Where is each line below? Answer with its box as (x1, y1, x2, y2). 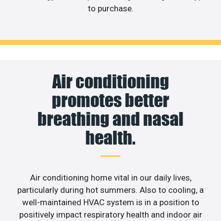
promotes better (52, 89, 169, 111)
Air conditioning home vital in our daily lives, (30, 172, 191, 183)
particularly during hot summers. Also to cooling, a (17, 184, 204, 195)
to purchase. (87, 3, 134, 14)
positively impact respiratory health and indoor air (19, 209, 202, 220)
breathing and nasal (37, 108, 184, 130)
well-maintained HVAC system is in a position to (22, 197, 199, 207)
